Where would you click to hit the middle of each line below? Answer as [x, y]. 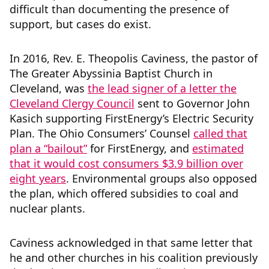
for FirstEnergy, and [140, 149]
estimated [218, 149]
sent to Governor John [192, 104]
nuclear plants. [50, 209]
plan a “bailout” [48, 149]
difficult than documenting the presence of [119, 9]
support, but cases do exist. [82, 24]
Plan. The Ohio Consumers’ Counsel [101, 134]
